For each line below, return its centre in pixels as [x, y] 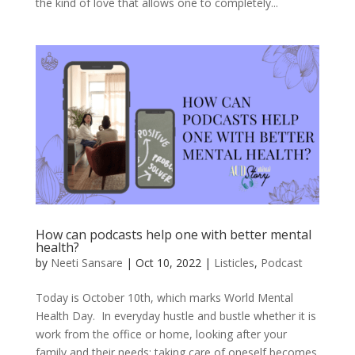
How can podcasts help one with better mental [173, 235]
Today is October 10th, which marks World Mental [164, 298]
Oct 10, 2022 [168, 263]
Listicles [234, 263]
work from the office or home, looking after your [161, 334]
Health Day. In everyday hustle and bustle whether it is [176, 316]
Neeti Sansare [86, 263]
